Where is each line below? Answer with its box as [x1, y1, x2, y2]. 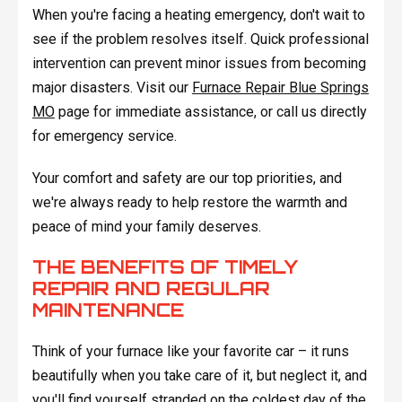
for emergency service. [31, 127, 177, 145]
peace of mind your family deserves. [31, 218, 261, 236]
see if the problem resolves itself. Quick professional [31, 31, 369, 48]
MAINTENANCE [31, 299, 184, 322]
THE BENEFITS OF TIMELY [31, 256, 298, 279]
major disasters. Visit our [31, 79, 192, 97]
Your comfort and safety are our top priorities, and [31, 170, 342, 188]
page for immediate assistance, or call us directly [54, 103, 367, 121]
